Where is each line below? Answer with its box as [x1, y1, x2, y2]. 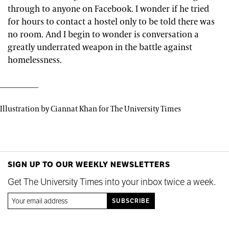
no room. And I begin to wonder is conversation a [8, 29, 199, 40]
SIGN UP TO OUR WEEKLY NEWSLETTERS [8, 159, 170, 169]
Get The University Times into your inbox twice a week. [8, 175, 216, 188]
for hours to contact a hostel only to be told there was [8, 16, 215, 28]
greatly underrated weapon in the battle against [8, 41, 192, 53]
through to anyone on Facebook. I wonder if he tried [8, 3, 209, 15]
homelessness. [8, 54, 62, 66]
